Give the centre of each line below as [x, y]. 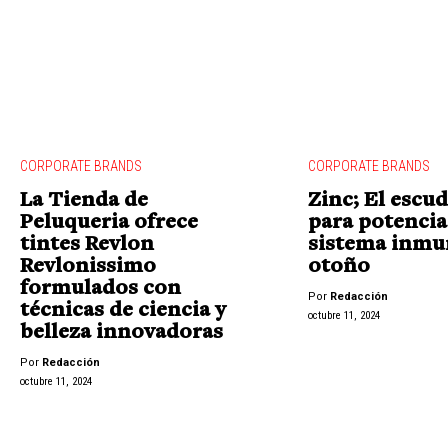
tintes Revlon [87, 245]
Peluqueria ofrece [109, 223]
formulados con [100, 289]
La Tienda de [84, 201]
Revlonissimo [88, 267]
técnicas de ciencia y [123, 311]
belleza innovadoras [121, 333]
